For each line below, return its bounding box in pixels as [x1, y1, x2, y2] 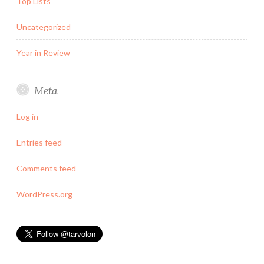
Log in [16, 111, 38, 122]
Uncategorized [16, 21, 71, 32]
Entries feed [16, 137, 62, 148]
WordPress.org [16, 189, 72, 200]
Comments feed [16, 163, 76, 174]
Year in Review [16, 47, 70, 58]
